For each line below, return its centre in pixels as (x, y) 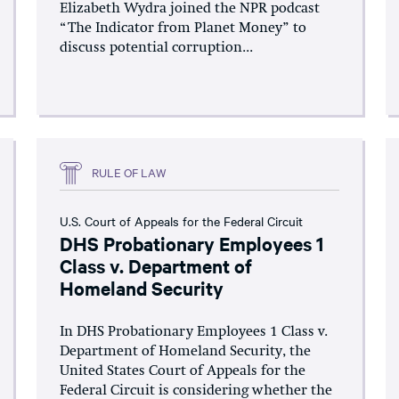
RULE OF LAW (130, 172)
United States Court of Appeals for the (183, 371)
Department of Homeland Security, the (186, 351)
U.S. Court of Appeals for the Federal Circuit (182, 220)
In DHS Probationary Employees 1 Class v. (194, 332)
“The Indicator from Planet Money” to (183, 28)
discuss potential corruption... (157, 48)
